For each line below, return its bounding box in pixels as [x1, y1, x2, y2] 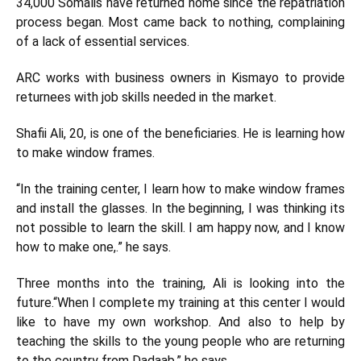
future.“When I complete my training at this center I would [16, 295, 345, 311]
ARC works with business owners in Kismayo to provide [16, 70, 345, 86]
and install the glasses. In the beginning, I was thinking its [16, 201, 345, 217]
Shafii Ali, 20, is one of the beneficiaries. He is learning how [16, 126, 345, 142]
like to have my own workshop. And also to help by [16, 314, 345, 330]
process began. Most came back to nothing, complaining [16, 15, 345, 31]
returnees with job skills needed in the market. [16, 89, 276, 106]
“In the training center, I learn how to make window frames [16, 181, 345, 197]
